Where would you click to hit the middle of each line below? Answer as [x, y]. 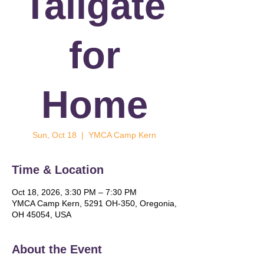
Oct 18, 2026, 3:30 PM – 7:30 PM [74, 192]
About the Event [57, 249]
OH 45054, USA [42, 214]
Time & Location [58, 170]
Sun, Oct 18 [55, 135]
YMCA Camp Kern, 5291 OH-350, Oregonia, [94, 203]
